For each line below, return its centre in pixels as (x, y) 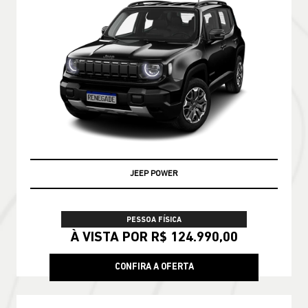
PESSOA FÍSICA (154, 220)
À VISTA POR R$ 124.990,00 (154, 238)
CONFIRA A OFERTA (154, 267)
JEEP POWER (154, 174)
